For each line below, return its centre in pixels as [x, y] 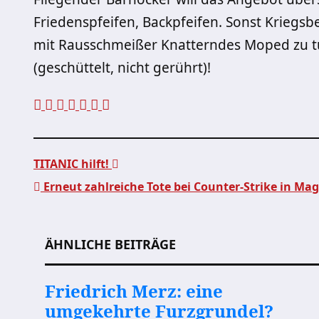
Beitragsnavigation [150, 217]
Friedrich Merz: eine [134, 291]
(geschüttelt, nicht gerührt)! [122, 68]
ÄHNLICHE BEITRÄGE [110, 244]
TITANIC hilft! [73, 164]
